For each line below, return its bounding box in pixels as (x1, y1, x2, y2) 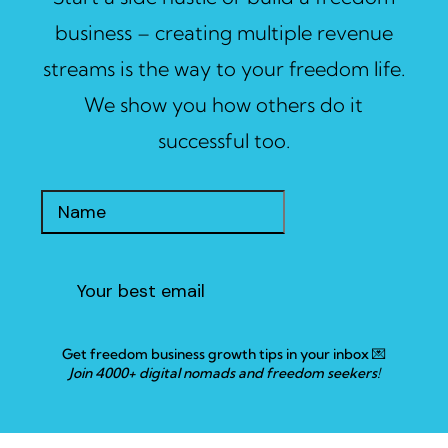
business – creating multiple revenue (54, 20, 393, 46)
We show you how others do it (84, 92, 364, 118)
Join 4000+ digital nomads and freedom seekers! (68, 364, 380, 383)
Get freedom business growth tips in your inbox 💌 (62, 345, 386, 364)
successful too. (157, 128, 290, 154)
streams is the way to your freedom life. (42, 56, 405, 82)
